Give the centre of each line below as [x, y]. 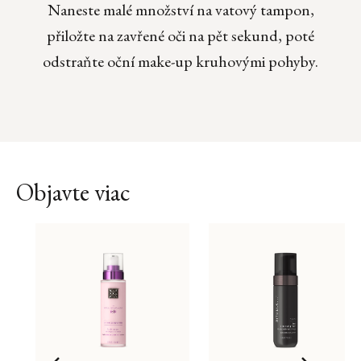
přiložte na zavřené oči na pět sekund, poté [180, 36]
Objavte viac [73, 193]
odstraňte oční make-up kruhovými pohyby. [180, 62]
